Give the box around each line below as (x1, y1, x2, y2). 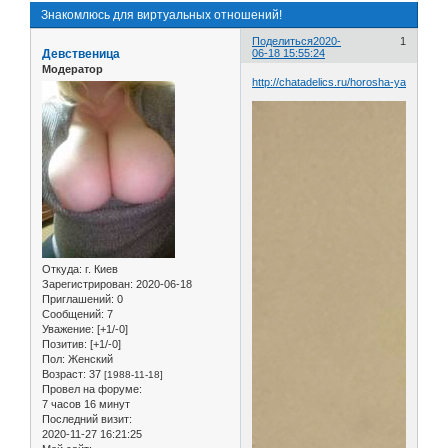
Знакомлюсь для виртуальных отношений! (41, 7, 282, 22)
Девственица (42, 46, 120, 61)
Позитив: (42, 338, 87, 351)
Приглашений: (42, 293, 114, 306)
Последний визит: (42, 413, 132, 426)
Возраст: (42, 368, 86, 381)
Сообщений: (42, 308, 104, 321)
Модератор (42, 62, 103, 75)
